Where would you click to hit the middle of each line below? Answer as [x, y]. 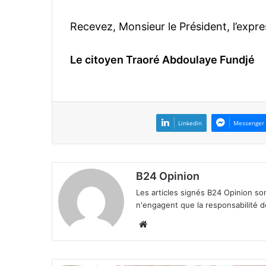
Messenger [249, 123]
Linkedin [190, 123]
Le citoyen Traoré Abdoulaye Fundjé [162, 60]
